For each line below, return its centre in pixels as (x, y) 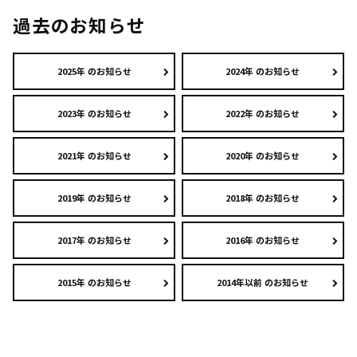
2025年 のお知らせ (94, 71)
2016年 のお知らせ (263, 240)
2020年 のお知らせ (263, 156)
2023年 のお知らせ (94, 114)
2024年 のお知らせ (263, 71)
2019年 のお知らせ (94, 198)
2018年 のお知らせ (263, 198)
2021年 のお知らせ (94, 156)
